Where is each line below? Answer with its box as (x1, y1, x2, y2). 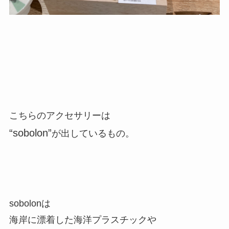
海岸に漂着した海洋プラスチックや (9, 214, 156, 225)
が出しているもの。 (51, 128, 134, 139)
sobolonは (9, 198, 51, 209)
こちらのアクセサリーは (9, 110, 110, 121)
